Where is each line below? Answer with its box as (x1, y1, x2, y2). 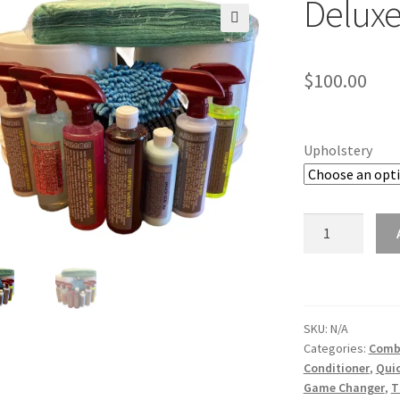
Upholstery (303, 141, 372, 160)
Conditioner (303, 359, 370, 376)
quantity (302, 281, 354, 300)
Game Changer (303, 379, 385, 396)
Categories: (303, 339, 369, 356)
